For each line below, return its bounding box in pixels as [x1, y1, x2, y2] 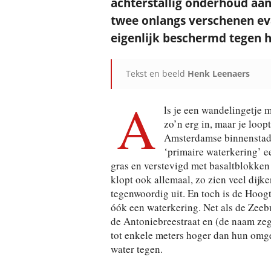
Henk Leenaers [187, 68, 250, 79]
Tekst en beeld [125, 68, 188, 79]
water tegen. [110, 242, 163, 256]
